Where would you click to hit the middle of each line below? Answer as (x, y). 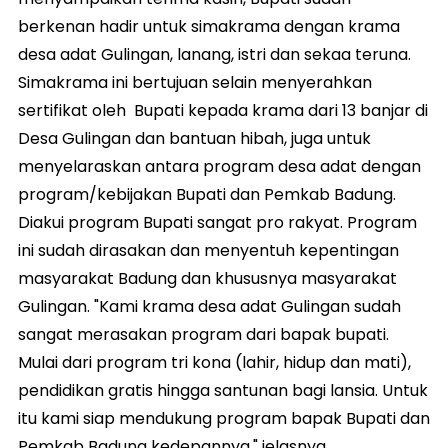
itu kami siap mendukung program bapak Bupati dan (224, 418)
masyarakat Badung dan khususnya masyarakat (207, 278)
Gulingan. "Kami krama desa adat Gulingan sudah (209, 306)
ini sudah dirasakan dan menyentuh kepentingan (208, 250)
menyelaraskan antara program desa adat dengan (219, 166)
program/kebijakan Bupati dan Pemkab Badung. (207, 194)
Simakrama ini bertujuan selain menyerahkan (195, 82)
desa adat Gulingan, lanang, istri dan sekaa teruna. (214, 54)
